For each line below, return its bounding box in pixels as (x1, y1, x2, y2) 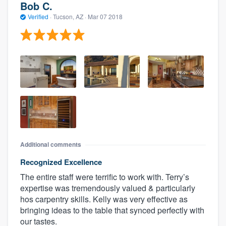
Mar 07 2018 (88, 12, 123, 21)
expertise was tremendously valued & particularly (20, 182, 195, 194)
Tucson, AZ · (51, 12, 88, 21)
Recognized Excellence (20, 156, 102, 168)
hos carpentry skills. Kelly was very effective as (20, 193, 188, 205)
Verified (26, 12, 50, 21)
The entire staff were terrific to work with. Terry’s (20, 171, 189, 183)
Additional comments (20, 140, 81, 149)
